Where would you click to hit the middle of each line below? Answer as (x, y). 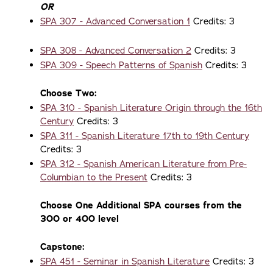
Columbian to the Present (94, 177)
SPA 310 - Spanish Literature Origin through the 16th (151, 108)
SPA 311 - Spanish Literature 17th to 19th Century (145, 136)
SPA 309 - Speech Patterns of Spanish (121, 65)
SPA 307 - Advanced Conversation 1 (115, 21)
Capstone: (62, 247)
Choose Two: (69, 93)
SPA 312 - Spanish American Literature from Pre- (144, 164)
